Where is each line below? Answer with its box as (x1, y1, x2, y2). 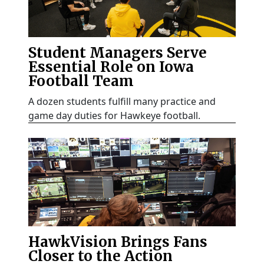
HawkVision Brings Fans (28, 233, 207, 252)
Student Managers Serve (28, 44, 207, 62)
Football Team (28, 72, 134, 91)
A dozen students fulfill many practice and (28, 95, 216, 108)
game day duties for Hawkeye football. (28, 109, 200, 123)
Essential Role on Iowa (28, 58, 194, 77)
